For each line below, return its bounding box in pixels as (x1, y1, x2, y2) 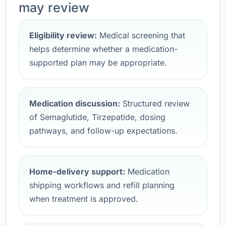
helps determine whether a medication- (29, 44, 178, 54)
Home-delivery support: (29, 166, 125, 177)
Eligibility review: (29, 30, 97, 40)
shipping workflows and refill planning (29, 180, 175, 190)
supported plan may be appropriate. (29, 58, 167, 68)
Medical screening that (97, 30, 185, 40)
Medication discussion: (29, 98, 120, 108)
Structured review (120, 98, 190, 108)
